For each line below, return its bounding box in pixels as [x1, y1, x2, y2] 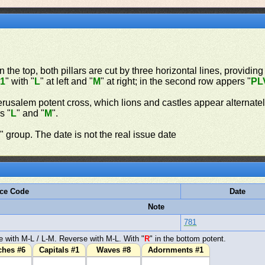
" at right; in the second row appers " [101, 76, 251, 86]
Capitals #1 [39, 245, 80, 254]
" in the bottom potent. [150, 234, 227, 243]
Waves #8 [96, 245, 131, 254]
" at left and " [40, 76, 93, 86]
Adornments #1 [148, 245, 204, 254]
